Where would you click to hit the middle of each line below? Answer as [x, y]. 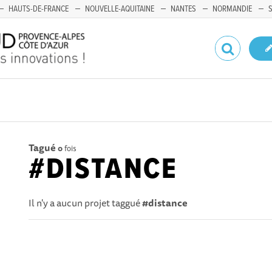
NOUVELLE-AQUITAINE [120, 9]
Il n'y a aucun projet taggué [86, 203]
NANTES [183, 9]
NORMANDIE [232, 9]
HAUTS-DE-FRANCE [39, 9]
